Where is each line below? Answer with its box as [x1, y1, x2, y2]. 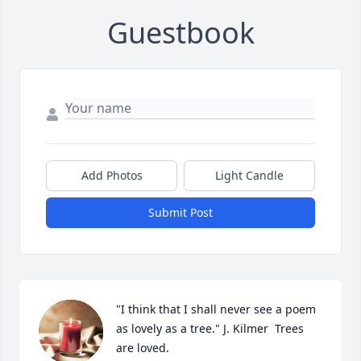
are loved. [116, 340, 169, 356]
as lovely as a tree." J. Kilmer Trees [116, 321, 304, 337]
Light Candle [215, 168, 284, 184]
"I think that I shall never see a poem [116, 301, 316, 317]
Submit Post [148, 205, 213, 221]
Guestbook [106, 13, 255, 53]
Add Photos [81, 168, 143, 184]
